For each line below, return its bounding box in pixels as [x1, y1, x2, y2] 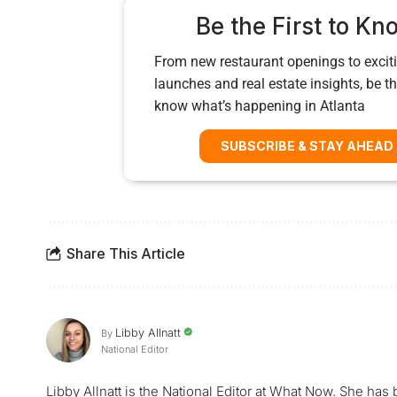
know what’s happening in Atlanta [154, 97, 365, 114]
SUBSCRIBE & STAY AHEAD [220, 137, 393, 153]
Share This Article [66, 245, 185, 263]
